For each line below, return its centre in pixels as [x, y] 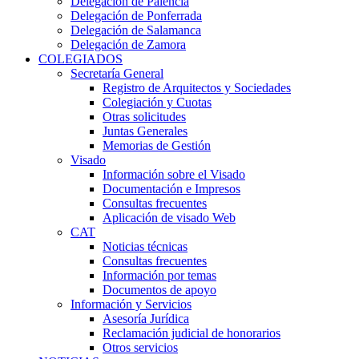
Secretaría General [117, 73]
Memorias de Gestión [157, 145]
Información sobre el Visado [174, 174]
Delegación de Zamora [128, 44]
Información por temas [159, 275]
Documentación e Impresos [171, 189]
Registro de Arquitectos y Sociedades [197, 88]
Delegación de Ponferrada [136, 16]
